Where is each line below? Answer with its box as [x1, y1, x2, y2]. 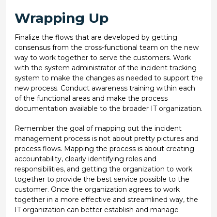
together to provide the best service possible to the [14, 174, 189, 184]
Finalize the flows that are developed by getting [14, 32, 177, 42]
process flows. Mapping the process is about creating [14, 144, 194, 153]
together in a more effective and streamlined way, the [14, 195, 198, 204]
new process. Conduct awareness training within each [14, 83, 195, 93]
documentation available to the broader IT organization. [14, 104, 202, 113]
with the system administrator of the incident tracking [14, 63, 197, 72]
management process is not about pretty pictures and [14, 134, 199, 143]
